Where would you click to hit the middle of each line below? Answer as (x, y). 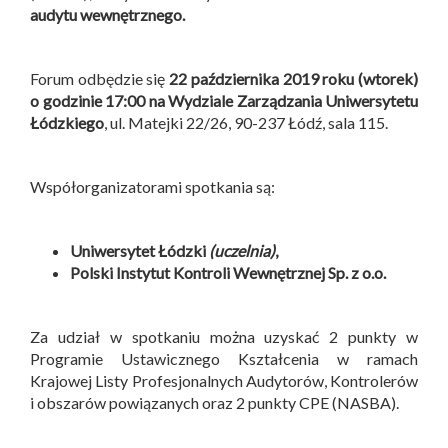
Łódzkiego (67, 122)
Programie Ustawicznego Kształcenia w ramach (224, 358)
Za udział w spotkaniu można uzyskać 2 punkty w (224, 336)
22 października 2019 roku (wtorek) (294, 78)
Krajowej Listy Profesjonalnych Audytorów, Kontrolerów (224, 380)
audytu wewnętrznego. (107, 14)
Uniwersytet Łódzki (139, 250)
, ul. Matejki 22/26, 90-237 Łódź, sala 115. (246, 122)
